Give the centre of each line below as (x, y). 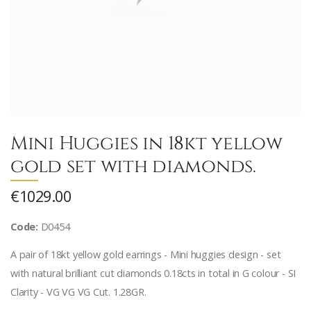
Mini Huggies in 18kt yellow (146, 142)
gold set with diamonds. (133, 165)
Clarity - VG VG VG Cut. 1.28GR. (78, 292)
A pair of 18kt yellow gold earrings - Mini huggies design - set (146, 255)
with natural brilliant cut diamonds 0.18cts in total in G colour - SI (153, 274)
